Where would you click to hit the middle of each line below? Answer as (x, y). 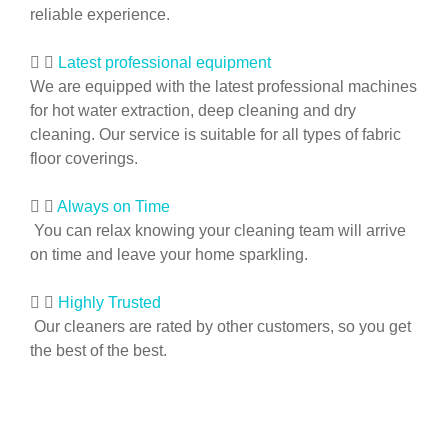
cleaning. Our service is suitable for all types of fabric (215, 134)
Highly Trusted (109, 302)
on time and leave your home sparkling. (169, 254)
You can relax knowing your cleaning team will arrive (218, 230)
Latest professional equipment (164, 62)
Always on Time (113, 206)
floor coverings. (84, 158)
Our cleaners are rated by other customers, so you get (220, 326)
